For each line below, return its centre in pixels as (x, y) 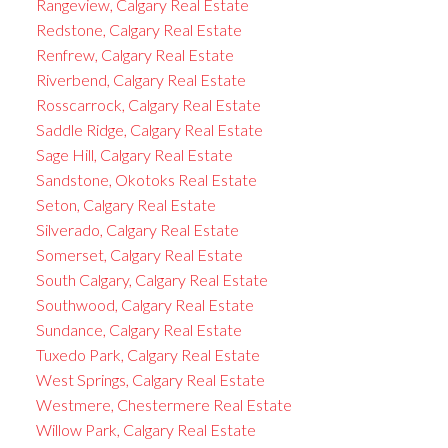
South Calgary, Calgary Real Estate (151, 279)
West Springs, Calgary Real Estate (150, 379)
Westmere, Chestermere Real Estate (163, 404)
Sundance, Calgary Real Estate (138, 329)
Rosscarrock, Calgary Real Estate (148, 104)
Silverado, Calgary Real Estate (137, 229)
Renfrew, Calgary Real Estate (134, 54)
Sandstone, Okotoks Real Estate (146, 179)
